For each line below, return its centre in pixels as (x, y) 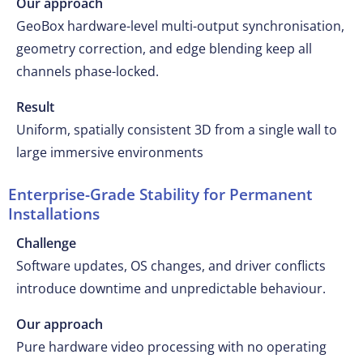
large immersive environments (110, 152)
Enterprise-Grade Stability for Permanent (160, 194)
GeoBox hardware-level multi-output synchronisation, (180, 26)
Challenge (46, 243)
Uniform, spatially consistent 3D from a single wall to (177, 130)
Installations (54, 214)
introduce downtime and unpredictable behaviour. (171, 288)
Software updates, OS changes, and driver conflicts (171, 266)
